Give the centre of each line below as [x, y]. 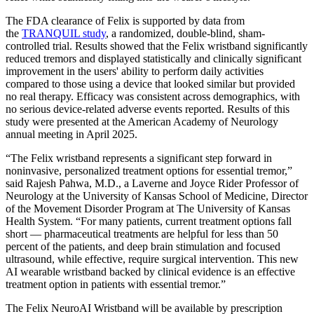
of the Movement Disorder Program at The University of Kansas [148, 209]
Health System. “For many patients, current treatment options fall [149, 221]
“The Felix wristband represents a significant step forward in [139, 158]
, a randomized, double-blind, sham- [185, 34]
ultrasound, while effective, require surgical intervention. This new [152, 259]
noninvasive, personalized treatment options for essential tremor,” [149, 171]
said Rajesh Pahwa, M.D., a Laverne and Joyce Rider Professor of [152, 184]
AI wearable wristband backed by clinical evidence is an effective [150, 272]
